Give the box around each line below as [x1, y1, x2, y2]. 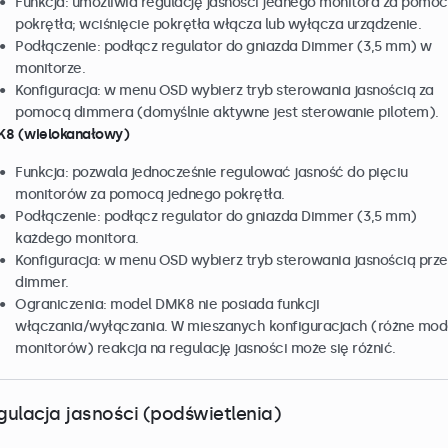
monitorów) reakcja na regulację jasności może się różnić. [15, 340, 396, 357]
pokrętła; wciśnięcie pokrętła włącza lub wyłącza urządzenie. [15, 16, 421, 33]
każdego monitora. [15, 230, 139, 247]
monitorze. [15, 60, 85, 77]
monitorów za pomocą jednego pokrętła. [15, 186, 285, 203]
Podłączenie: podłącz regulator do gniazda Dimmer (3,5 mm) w [15, 38, 432, 55]
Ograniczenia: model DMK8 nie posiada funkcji [15, 296, 319, 313]
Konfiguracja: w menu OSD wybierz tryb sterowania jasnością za [15, 82, 434, 99]
